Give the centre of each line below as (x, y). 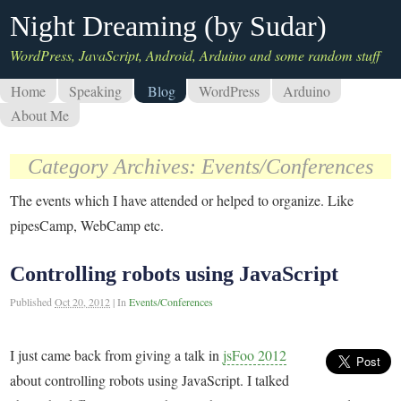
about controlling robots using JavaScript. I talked (150, 380)
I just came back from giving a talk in (117, 354)
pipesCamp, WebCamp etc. (87, 226)
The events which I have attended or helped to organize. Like (182, 200)
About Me (40, 115)
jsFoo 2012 (255, 354)
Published (33, 301)
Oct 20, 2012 (83, 301)
